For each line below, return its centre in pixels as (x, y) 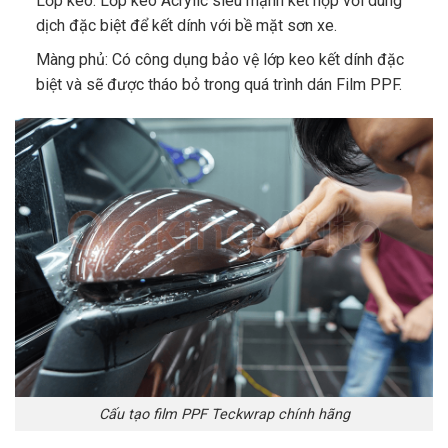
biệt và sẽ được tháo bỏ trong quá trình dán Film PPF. (218, 85)
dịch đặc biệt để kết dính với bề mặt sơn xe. (186, 25)
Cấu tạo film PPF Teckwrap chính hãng (224, 414)
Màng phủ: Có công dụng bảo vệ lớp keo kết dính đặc (219, 60)
